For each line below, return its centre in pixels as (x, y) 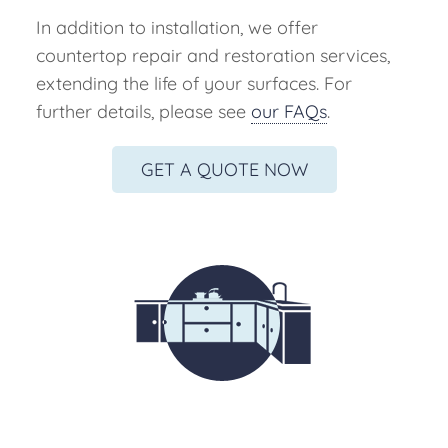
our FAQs (288, 112)
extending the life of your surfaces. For (193, 84)
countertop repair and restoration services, (212, 56)
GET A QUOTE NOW (224, 170)
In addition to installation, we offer (176, 28)
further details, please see (143, 112)
